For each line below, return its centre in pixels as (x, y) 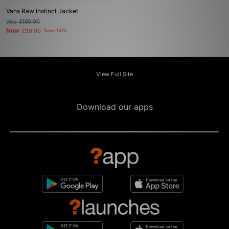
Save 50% (55, 31)
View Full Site (114, 74)
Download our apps (114, 107)
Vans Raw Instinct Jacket (42, 11)
